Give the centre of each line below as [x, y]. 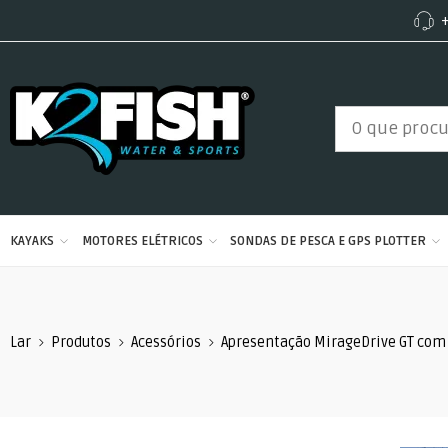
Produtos [81, 342]
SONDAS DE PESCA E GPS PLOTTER [328, 241]
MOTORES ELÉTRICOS [142, 241]
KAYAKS [32, 241]
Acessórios [166, 342]
